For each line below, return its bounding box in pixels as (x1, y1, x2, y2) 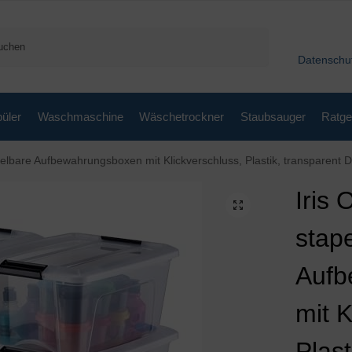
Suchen (229, 28, 265, 41)
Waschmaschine (37, 110, 123, 123)
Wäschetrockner (139, 110, 224, 123)
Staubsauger (240, 110, 306, 123)
